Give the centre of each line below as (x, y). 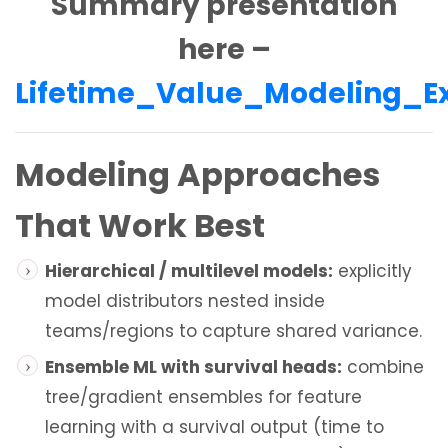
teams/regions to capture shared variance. (233, 331)
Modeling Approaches (197, 175)
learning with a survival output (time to (214, 427)
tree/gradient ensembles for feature (203, 397)
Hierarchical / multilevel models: (189, 271)
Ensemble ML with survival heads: (193, 367)
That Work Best (140, 226)
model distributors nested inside (185, 301)
